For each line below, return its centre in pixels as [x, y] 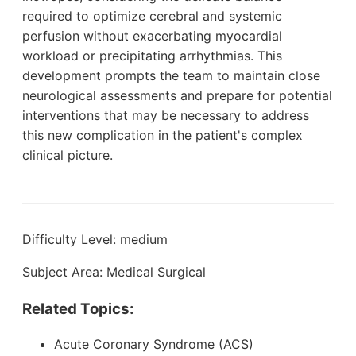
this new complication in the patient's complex [163, 135]
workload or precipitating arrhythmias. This [152, 55]
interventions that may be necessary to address [166, 115]
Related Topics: [78, 308]
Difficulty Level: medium [95, 239]
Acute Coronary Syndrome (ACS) [154, 344]
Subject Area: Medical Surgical [114, 271]
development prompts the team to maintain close [171, 75]
